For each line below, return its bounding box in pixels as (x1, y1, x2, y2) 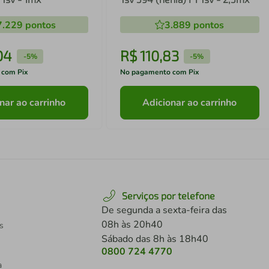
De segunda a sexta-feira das (101, 204, 227, 217)
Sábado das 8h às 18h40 (101, 232, 208, 246)
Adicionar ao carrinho (142, 95, 237, 109)
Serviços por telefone (122, 190, 215, 202)
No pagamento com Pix (119, 67, 199, 77)
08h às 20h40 (101, 218, 163, 232)
